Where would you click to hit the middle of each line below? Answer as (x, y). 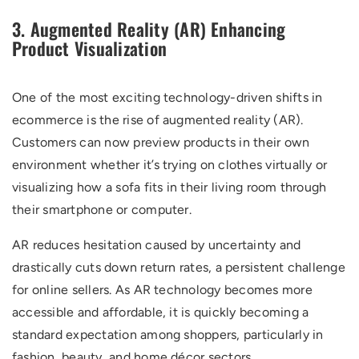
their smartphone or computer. (102, 210)
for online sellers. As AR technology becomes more (162, 290)
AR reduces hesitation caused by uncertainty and (157, 245)
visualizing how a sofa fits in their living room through (169, 187)
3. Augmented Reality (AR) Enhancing (149, 29)
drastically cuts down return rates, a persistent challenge (179, 267)
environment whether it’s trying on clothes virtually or (170, 165)
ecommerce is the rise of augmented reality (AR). (158, 120)
